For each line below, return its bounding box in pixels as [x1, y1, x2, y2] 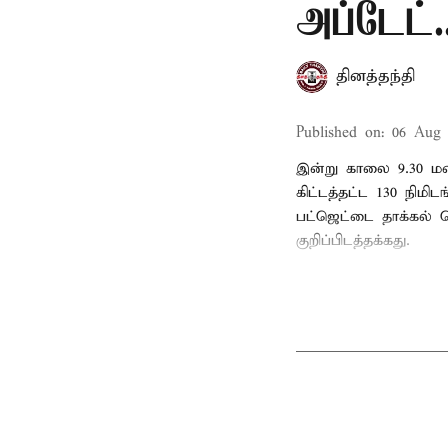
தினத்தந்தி [336, 66, 415, 87]
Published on [296, 124, 381, 142]
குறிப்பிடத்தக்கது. [296, 232, 410, 250]
